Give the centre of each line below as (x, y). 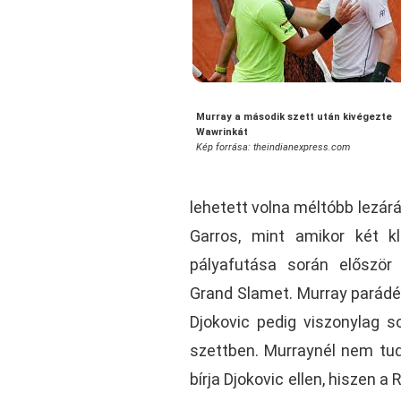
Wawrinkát (222, 132)
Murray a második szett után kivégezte (294, 116)
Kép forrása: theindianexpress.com (273, 147)
